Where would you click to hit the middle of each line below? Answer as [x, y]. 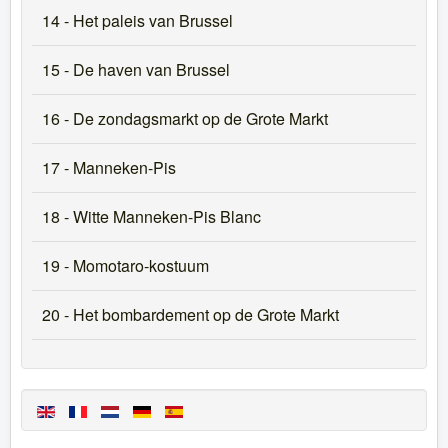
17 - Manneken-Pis [109, 167]
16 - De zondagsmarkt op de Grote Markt [185, 118]
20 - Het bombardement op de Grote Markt [190, 314]
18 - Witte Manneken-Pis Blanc [151, 216]
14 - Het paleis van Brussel [137, 20]
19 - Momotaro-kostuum [125, 265]
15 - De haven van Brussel [136, 69]
